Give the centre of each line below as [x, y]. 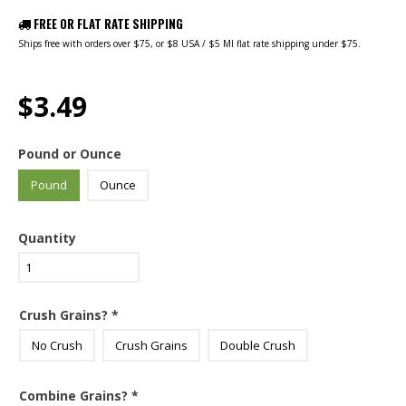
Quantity [47, 238]
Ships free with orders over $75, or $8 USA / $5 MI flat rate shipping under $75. [189, 44]
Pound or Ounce [70, 154]
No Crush [57, 346]
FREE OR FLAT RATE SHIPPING [108, 24]
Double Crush [258, 346]
